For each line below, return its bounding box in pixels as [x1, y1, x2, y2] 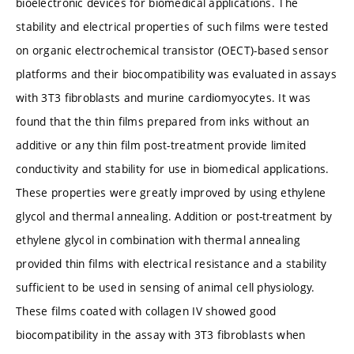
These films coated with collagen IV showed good [16, 303, 277, 318]
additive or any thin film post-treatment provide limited [16, 137, 307, 153]
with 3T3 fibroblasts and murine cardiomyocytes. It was [16, 89, 311, 105]
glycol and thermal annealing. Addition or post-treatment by [16, 208, 333, 224]
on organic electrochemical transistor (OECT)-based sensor [16, 42, 329, 58]
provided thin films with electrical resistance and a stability [16, 255, 327, 271]
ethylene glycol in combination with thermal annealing [16, 232, 300, 247]
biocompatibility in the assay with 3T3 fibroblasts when [16, 326, 306, 342]
